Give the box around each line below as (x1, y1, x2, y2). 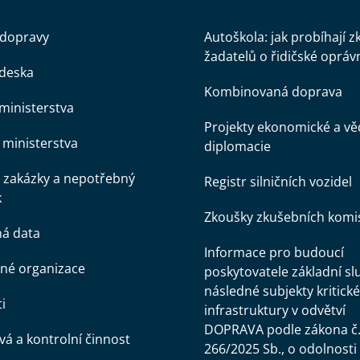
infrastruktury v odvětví (203, 301, 346, 319)
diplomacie (203, 137, 271, 155)
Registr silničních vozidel (203, 173, 352, 190)
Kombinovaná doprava (203, 83, 342, 100)
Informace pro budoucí (203, 243, 344, 261)
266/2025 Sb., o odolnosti (203, 340, 357, 358)
